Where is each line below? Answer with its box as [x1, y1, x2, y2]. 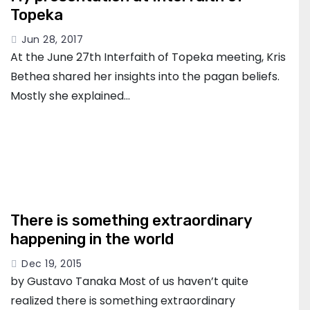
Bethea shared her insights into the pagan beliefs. [10, 69, 280, 84]
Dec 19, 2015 [21, 257, 82, 271]
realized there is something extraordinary [10, 293, 235, 309]
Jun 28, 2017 [21, 33, 83, 46]
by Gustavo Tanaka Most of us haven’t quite [10, 273, 248, 289]
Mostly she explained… [10, 88, 130, 104]
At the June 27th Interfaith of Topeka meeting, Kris [10, 49, 286, 65]
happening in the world [10, 230, 174, 248]
